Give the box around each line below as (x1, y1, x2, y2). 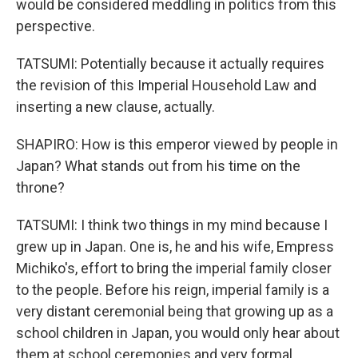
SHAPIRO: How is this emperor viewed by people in (16, 136, 338, 153)
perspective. (16, 18, 95, 34)
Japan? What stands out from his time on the (16, 157, 300, 174)
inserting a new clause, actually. (16, 98, 215, 115)
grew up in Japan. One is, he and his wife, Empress (16, 238, 334, 255)
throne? (16, 179, 65, 196)
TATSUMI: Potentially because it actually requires (16, 55, 324, 72)
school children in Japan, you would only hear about (16, 324, 340, 341)
